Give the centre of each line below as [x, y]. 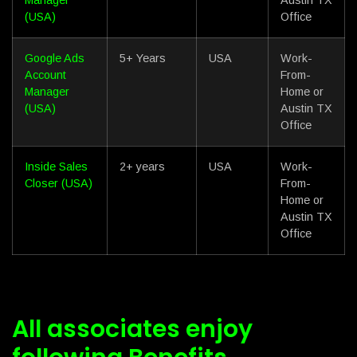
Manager [47, 91]
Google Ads [55, 58]
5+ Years [143, 58]
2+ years [142, 166]
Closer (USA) [59, 183]
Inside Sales [56, 166]
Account [45, 75]
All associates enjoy [132, 329]
